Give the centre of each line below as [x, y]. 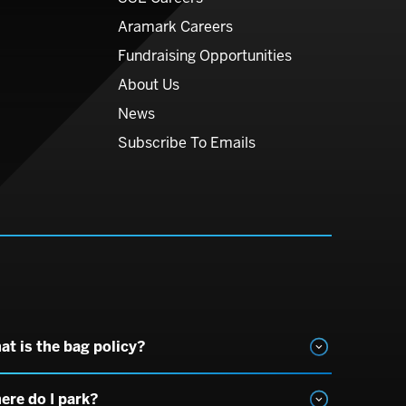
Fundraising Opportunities [205, 56]
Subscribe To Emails [187, 143]
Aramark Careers [175, 27]
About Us [149, 85]
